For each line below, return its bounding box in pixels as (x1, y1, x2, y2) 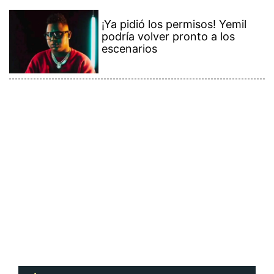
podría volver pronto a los (102, 30, 235, 43)
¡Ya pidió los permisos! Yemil (102, 18, 247, 31)
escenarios (102, 42, 158, 56)
